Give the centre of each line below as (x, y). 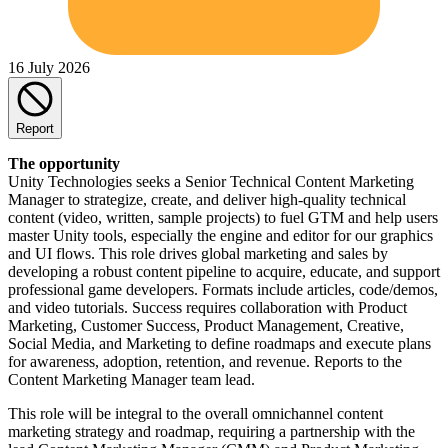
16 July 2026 (49, 67)
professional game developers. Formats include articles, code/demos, (223, 289)
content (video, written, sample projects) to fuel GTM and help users (223, 217)
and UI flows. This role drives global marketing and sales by (198, 253)
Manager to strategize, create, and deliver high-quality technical (207, 199)
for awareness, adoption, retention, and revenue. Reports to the (205, 361)
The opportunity (64, 163)
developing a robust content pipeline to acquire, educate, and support (224, 271)
